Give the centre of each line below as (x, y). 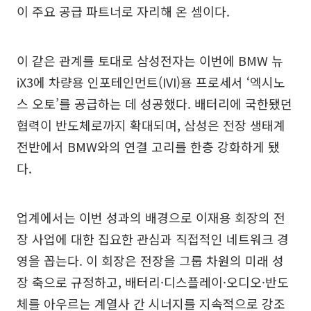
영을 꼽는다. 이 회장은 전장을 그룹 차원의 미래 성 (150, 260)
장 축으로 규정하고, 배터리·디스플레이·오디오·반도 (153, 282)
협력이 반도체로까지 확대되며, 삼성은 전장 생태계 (151, 125)
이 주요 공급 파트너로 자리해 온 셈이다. (123, 11)
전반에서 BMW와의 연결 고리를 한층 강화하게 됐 (148, 146)
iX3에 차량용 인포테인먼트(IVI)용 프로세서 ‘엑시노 (151, 82)
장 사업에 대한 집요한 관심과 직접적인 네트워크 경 (153, 239)
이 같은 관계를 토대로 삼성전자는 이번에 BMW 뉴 (150, 60)
